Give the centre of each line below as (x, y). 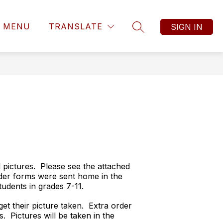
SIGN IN (187, 27)
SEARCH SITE (165, 32)
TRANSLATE (76, 26)
